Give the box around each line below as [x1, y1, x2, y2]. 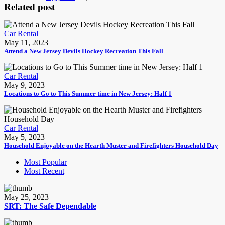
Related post [4, 2, 55, 12]
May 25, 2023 [4, 193, 49, 201]
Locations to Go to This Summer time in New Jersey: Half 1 [4, 90, 172, 97]
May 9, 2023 [4, 81, 45, 89]
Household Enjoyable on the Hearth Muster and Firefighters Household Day [4, 142, 218, 149]
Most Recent [24, 167, 64, 175]
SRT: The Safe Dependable [4, 202, 96, 210]
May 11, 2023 [4, 38, 48, 47]
